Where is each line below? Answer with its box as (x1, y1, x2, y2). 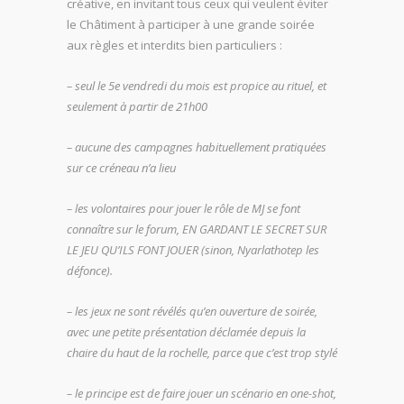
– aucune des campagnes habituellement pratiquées (67, 138, 326, 155)
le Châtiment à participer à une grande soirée (67, 15, 315, 32)
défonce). (67, 262, 113, 279)
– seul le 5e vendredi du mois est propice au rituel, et (67, 77, 326, 94)
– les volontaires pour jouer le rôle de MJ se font (67, 199, 300, 216)
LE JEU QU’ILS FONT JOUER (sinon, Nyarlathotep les (67, 241, 319, 258)
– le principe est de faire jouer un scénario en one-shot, (67, 384, 336, 401)
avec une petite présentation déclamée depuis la (67, 323, 306, 340)
